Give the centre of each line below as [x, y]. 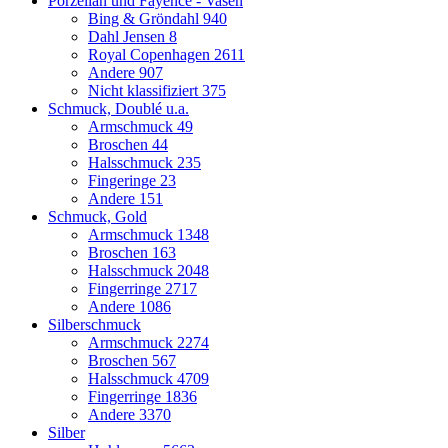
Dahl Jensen [128, 36]
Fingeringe [124, 180]
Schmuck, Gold [97, 216]
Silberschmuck [94, 324]
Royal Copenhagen [151, 54]
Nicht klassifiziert [145, 90]
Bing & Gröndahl [145, 18]
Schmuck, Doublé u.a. [118, 108]
